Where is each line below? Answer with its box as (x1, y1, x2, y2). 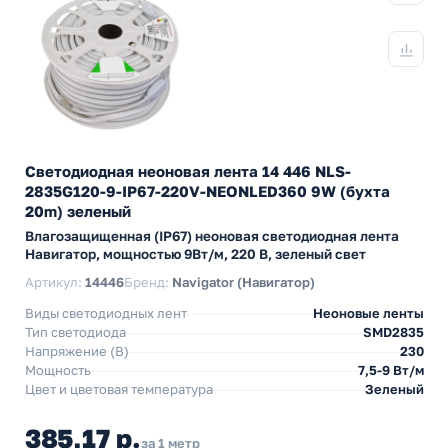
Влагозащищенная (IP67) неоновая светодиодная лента (25, 228, 399, 244)
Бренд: (124, 274, 172, 290)
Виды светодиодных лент (25, 305, 187, 321)
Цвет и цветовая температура (25, 381, 213, 397)
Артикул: (25, 274, 85, 290)
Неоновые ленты (313, 305, 424, 321)
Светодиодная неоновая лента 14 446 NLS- (25, 162, 351, 180)
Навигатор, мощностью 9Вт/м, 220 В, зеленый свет (25, 246, 366, 262)
